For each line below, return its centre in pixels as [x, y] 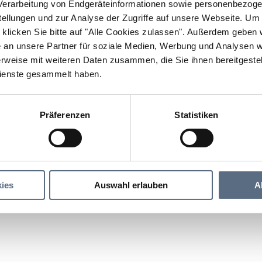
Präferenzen [65, 115]
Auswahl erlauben [131, 185]
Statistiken [196, 115]
